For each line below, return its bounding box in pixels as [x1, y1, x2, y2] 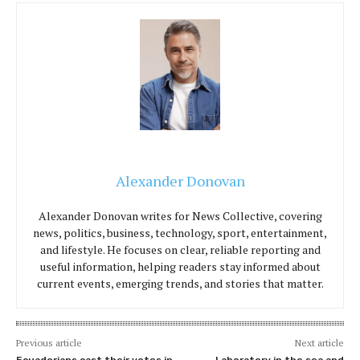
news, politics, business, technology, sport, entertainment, [33, 225, 327, 241]
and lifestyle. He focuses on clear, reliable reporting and [39, 242, 321, 258]
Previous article [16, 337, 82, 350]
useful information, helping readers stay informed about [39, 259, 321, 275]
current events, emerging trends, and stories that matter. [36, 276, 324, 292]
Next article [294, 337, 344, 350]
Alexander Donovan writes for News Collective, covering [38, 208, 322, 224]
